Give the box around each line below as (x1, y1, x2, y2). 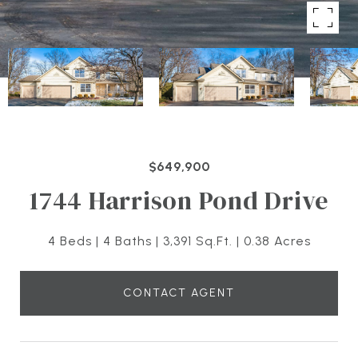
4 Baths (102, 233, 152, 249)
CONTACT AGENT (123, 285, 235, 300)
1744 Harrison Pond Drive (30, 183, 328, 218)
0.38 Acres (243, 233, 311, 249)
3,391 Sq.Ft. (162, 233, 233, 249)
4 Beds (47, 233, 92, 249)
